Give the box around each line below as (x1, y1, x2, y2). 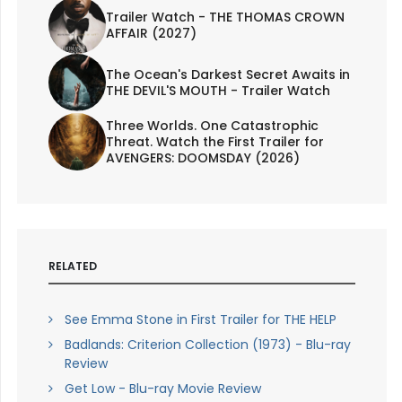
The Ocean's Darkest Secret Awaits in (105, 66, 350, 84)
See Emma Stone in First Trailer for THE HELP (64, 310, 336, 329)
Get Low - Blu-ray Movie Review (64, 380, 261, 398)
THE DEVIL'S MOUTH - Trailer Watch (105, 82, 330, 100)
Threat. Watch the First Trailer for (105, 133, 324, 152)
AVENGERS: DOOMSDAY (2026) (105, 149, 300, 168)
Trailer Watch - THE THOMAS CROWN (105, 8, 345, 27)
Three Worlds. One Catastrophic (105, 117, 319, 135)
